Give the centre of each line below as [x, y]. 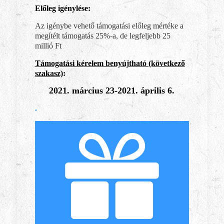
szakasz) [49, 73]
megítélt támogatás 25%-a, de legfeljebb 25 [102, 36]
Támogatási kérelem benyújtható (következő [110, 63]
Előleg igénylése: [62, 8]
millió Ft [48, 46]
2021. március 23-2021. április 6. [112, 90]
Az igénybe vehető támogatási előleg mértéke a [109, 26]
